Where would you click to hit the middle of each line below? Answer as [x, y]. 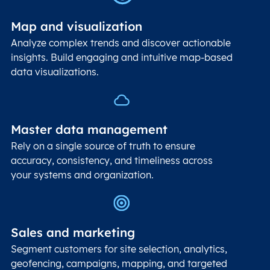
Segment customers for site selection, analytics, [119, 249]
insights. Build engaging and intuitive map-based [122, 57]
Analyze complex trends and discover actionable [121, 42]
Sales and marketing [73, 233]
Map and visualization [77, 26]
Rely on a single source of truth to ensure [103, 146]
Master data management [89, 130]
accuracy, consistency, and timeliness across [112, 161]
